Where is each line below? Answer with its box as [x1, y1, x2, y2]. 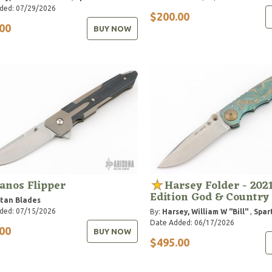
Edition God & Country [149, 187, 269, 207]
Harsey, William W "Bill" [161, 207, 248, 216]
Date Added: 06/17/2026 [149, 218, 234, 226]
